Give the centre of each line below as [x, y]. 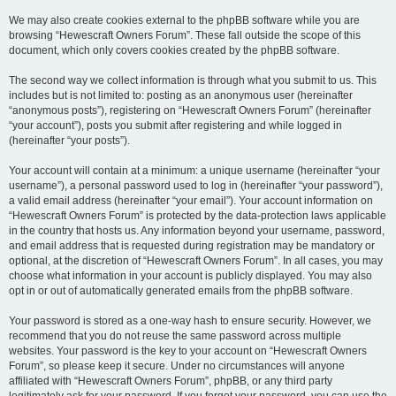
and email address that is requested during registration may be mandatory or [192, 246]
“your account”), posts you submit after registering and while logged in [175, 126]
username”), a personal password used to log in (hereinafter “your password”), [196, 186]
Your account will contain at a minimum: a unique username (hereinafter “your [194, 171]
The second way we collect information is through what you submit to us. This [193, 81]
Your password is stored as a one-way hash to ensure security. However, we [190, 321]
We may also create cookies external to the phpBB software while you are [184, 21]
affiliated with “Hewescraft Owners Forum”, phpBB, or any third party [171, 381]
